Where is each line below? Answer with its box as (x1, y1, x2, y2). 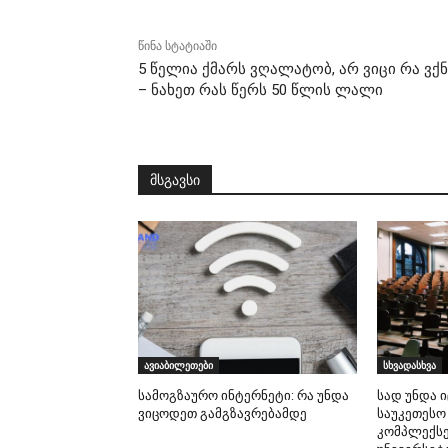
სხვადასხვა (382, 357, 436, 372)
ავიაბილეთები (144, 357, 213, 372)
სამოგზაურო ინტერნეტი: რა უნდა (138, 387, 349, 403)
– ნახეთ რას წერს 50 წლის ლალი (138, 80, 383, 99)
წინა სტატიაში (138, 38, 217, 53)
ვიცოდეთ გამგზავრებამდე (138, 405, 307, 421)
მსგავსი (150, 171, 200, 188)
